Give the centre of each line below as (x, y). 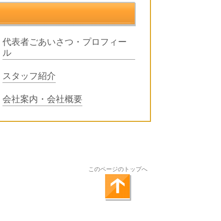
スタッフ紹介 (29, 76)
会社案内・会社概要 (42, 99)
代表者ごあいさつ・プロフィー (65, 42)
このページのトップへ (118, 169)
